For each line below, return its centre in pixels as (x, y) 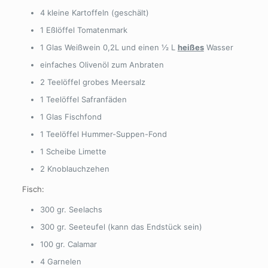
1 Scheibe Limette (73, 151)
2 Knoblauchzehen (74, 169)
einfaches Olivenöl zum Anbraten (102, 65)
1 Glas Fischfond (71, 117)
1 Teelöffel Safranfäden (83, 99)
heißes (191, 47)
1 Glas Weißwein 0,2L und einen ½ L (109, 47)
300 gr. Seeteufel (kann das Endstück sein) (121, 227)
